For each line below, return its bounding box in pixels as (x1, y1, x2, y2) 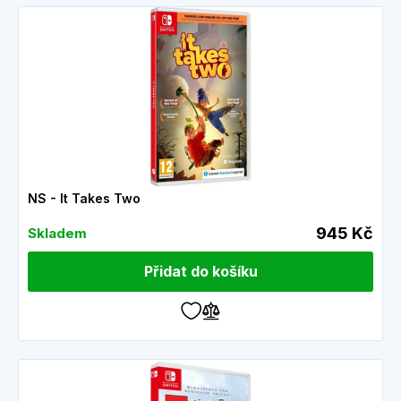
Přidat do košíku (143, 262, 258, 280)
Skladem (28, 225, 87, 242)
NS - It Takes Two (28, 191, 141, 206)
